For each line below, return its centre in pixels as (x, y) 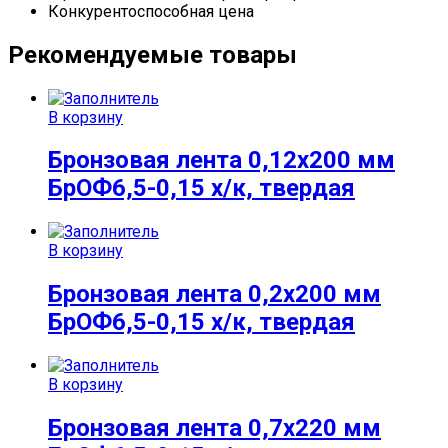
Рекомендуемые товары (152, 54)
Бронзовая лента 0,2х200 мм (214, 294)
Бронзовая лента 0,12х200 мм (221, 160)
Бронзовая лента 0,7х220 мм (214, 428)
